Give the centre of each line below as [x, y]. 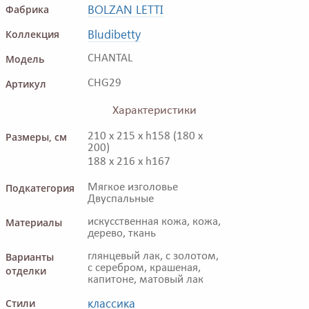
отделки [26, 270]
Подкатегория [40, 188]
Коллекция [32, 34]
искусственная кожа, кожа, [154, 221]
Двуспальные [121, 199]
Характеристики [154, 110]
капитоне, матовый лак [146, 279]
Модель [25, 59]
